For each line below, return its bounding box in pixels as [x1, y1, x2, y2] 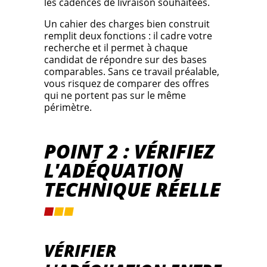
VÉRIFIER [44, 239, 116, 262]
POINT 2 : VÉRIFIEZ [44, 138, 214, 164]
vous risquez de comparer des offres [44, 77, 209, 91]
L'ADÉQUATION [44, 157, 183, 184]
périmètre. [44, 101, 92, 114]
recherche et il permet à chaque [44, 41, 188, 55]
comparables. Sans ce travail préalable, [44, 65, 219, 79]
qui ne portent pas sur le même [44, 89, 186, 103]
